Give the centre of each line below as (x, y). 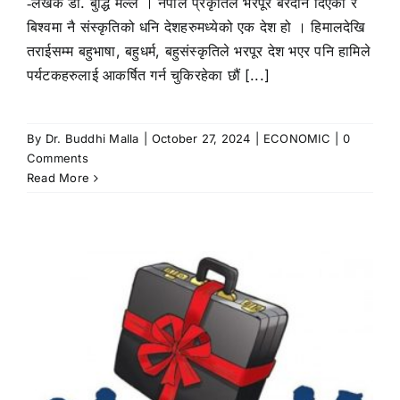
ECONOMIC (296, 139)
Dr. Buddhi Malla (92, 139)
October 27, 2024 (201, 139)
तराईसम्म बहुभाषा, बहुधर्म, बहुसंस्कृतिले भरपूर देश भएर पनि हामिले (199, 51)
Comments (58, 158)
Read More (58, 178)
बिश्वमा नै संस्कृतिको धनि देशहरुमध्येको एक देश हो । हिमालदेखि (196, 27)
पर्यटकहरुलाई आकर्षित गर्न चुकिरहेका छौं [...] (149, 75)
